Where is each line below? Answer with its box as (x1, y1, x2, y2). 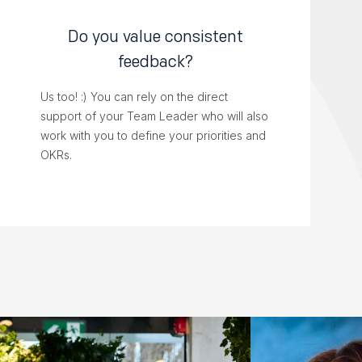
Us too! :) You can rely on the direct (40, 90, 228, 104)
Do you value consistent (67, 27, 243, 47)
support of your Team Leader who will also (40, 109, 268, 124)
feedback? (117, 52, 193, 72)
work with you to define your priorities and (40, 128, 266, 143)
